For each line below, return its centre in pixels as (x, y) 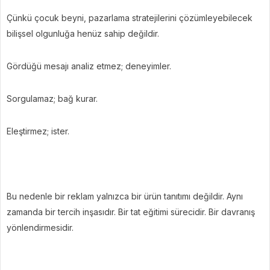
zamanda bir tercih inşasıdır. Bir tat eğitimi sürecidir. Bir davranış (131, 212)
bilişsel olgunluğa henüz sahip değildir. (83, 33)
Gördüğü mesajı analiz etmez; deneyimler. (89, 66)
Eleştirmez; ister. (38, 131)
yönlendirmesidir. (40, 227)
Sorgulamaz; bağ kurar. (52, 98)
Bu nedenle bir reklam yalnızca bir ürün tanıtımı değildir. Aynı (125, 196)
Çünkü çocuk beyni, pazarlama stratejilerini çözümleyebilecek (130, 17)
